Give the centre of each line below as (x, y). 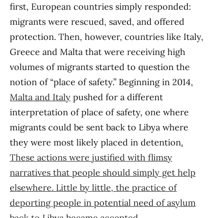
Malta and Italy (40, 97)
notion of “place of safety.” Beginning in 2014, (101, 82)
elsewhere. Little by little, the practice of (93, 188)
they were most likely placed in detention (95, 142)
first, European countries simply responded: (100, 7)
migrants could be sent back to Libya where (99, 127)
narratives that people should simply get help (103, 173)
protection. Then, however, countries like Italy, (107, 37)
